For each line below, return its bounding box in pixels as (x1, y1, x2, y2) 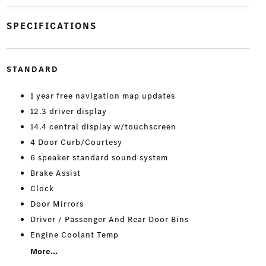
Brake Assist (30, 167, 81, 179)
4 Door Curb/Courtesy (30, 137, 122, 148)
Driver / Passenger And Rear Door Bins (30, 214, 189, 225)
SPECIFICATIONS (6, 20, 97, 32)
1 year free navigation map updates (30, 90, 175, 102)
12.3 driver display (30, 106, 107, 117)
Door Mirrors (30, 198, 84, 210)
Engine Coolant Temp (30, 229, 119, 240)
